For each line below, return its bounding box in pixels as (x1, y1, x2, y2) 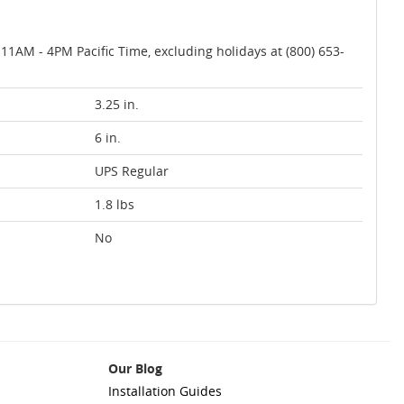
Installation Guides (107, 382, 222, 399)
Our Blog (107, 360, 162, 377)
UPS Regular (95, 162, 169, 179)
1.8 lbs (95, 196, 134, 213)
